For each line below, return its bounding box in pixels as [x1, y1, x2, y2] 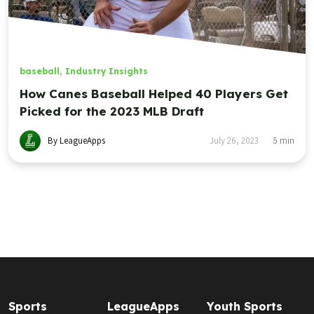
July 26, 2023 [210, 135, 259, 147]
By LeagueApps [48, 135, 105, 147]
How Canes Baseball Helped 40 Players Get [20, 86, 288, 102]
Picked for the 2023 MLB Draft [20, 104, 204, 119]
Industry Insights [65, 66, 148, 77]
